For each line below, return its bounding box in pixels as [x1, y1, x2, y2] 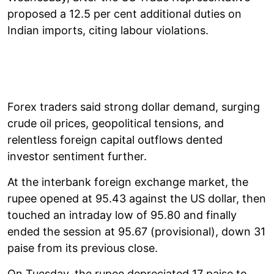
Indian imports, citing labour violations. [7, 23, 209, 37]
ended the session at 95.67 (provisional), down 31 [7, 224, 265, 238]
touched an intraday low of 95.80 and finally [7, 208, 237, 221]
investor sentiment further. [7, 149, 147, 163]
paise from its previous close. [7, 241, 158, 254]
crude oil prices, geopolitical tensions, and [7, 116, 224, 130]
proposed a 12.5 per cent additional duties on [7, 7, 242, 20]
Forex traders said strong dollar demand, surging [7, 100, 260, 113]
